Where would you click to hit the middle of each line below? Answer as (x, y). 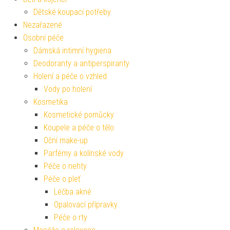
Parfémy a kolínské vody (84, 153)
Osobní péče (43, 37)
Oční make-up (66, 140)
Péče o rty (71, 217)
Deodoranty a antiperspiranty (81, 63)
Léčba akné (73, 191)
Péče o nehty (65, 166)
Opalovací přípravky (86, 204)
